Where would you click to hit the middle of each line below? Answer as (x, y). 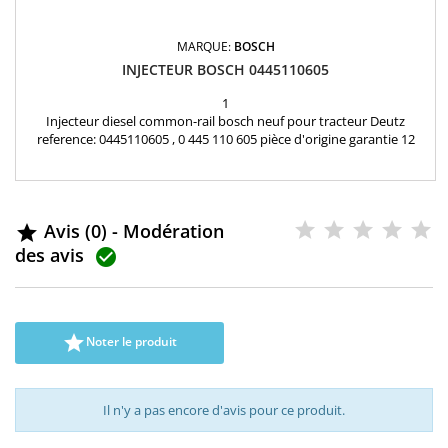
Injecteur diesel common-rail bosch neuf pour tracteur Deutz (225, 121)
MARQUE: (205, 47)
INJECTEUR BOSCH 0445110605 (225, 70)
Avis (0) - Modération (131, 230)
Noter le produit (131, 342)
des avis (54, 254)
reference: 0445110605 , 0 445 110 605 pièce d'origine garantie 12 (225, 139)
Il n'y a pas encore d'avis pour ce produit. (224, 410)
